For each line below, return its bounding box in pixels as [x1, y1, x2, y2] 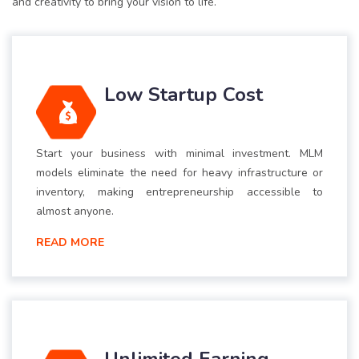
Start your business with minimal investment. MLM [36, 146, 323, 162]
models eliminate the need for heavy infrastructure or [36, 165, 323, 181]
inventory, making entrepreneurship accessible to [36, 184, 323, 200]
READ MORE [36, 235, 104, 251]
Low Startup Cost [104, 82, 263, 108]
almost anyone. [36, 204, 114, 220]
